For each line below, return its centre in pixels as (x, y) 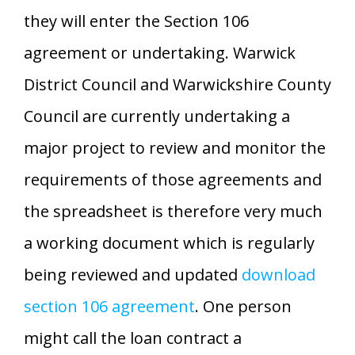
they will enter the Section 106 (136, 21)
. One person (243, 306)
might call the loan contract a (133, 338)
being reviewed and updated (133, 274)
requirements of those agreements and (173, 179)
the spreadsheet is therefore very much (173, 211)
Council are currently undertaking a (157, 116)
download (279, 274)
